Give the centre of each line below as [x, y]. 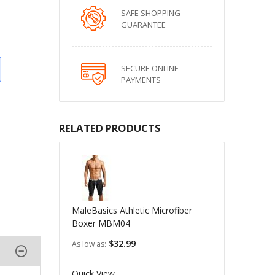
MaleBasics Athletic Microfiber [132, 210]
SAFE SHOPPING [150, 13]
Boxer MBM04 [101, 223]
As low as [88, 244]
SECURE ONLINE [149, 68]
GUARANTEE [143, 25]
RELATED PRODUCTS [110, 128]
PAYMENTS [141, 80]
